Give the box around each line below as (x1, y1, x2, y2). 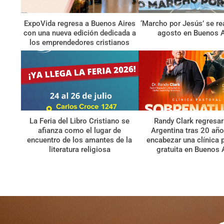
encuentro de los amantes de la (27, 135, 132, 144)
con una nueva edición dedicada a (23, 28, 136, 38)
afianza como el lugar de (38, 125, 121, 135)
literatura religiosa (48, 144, 110, 154)
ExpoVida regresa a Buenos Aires (23, 19, 135, 28)
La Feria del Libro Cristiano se (29, 116, 130, 125)
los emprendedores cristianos (29, 38, 130, 47)
